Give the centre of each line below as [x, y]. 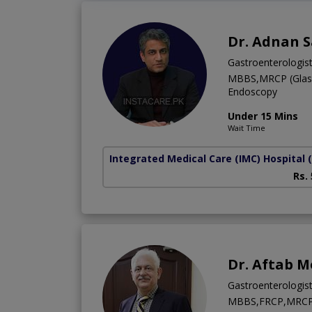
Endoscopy [252, 91]
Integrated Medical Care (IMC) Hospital [207, 158]
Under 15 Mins [263, 116]
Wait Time [247, 127]
